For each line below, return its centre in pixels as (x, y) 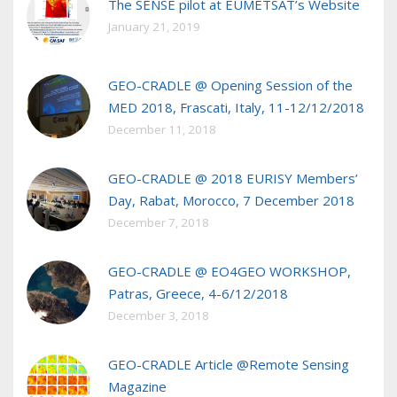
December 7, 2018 (159, 223)
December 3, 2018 (159, 316)
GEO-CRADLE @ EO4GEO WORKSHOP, (230, 272)
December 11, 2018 (162, 130)
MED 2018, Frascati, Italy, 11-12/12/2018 (236, 108)
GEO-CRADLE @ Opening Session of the (230, 86)
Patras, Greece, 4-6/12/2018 (198, 294)
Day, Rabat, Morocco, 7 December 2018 (231, 201)
